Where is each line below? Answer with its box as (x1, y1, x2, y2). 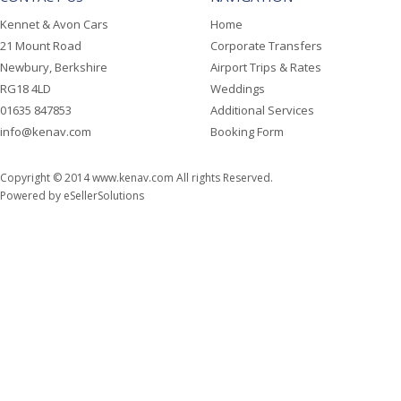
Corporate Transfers (210, 38, 322, 55)
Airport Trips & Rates (210, 59, 321, 76)
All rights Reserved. (174, 170, 273, 186)
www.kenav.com (92, 170, 174, 186)
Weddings (210, 81, 265, 98)
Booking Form (210, 124, 284, 141)
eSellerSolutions (64, 188, 144, 204)
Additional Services (210, 102, 314, 119)
